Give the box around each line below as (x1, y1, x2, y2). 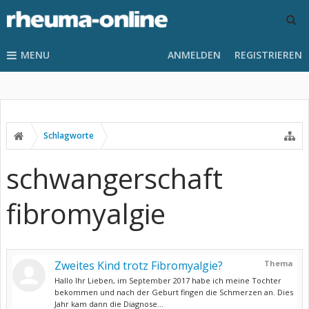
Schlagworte (43, 130, 94, 141)
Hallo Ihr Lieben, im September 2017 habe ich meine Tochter (54, 275, 281, 286)
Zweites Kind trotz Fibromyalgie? (54, 258, 223, 273)
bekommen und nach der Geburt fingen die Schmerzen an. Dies (54, 287, 293, 297)
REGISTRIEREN (235, 48, 302, 61)
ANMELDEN (168, 48, 221, 61)
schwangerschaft (6, 159, 223, 197)
